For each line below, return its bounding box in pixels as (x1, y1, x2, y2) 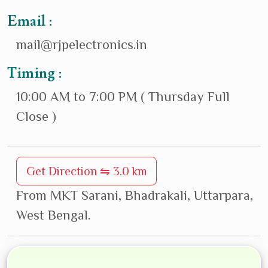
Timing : (7, 65, 62, 83)
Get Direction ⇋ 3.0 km (26, 165, 147, 178)
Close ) (16, 109, 56, 124)
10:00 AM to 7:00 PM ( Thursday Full (16, 89, 230, 105)
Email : (7, 13, 52, 31)
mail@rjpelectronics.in (16, 37, 147, 53)
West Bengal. (16, 208, 90, 223)
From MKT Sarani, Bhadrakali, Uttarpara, (16, 188, 253, 203)
